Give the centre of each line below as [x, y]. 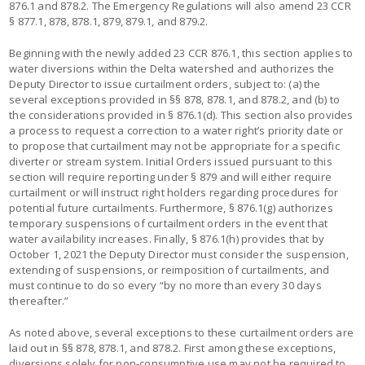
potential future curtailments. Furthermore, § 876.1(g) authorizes [171, 207]
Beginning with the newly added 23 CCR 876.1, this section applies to [181, 53]
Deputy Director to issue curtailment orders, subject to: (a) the [165, 84]
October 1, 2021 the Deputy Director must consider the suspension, [179, 254]
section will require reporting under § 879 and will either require [171, 176]
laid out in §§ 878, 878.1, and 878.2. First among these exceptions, [173, 347]
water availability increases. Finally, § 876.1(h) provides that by [167, 238]
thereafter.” [39, 300]
